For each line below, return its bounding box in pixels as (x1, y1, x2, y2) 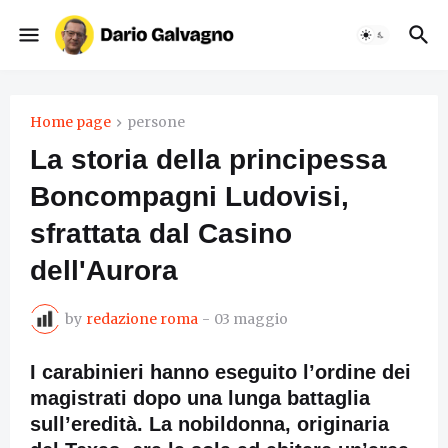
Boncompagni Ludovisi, (30, 181, 349, 213)
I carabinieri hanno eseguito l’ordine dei (30, 361, 411, 384)
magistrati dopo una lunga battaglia (30, 387, 370, 410)
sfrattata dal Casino (30, 218, 292, 250)
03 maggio (214, 309, 288, 328)
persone (127, 113, 185, 131)
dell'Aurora (30, 255, 178, 287)
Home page (30, 113, 111, 131)
